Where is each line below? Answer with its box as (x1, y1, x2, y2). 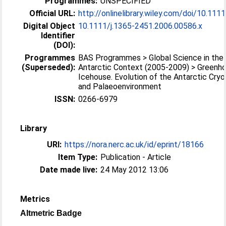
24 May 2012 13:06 (100, 165, 169, 175)
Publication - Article (100, 152, 172, 162)
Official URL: (29, 9, 76, 18)
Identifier (41, 31, 76, 40)
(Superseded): (22, 63, 76, 72)
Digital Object (23, 21, 76, 31)
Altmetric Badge (20, 209, 82, 217)
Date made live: (40, 165, 98, 175)
